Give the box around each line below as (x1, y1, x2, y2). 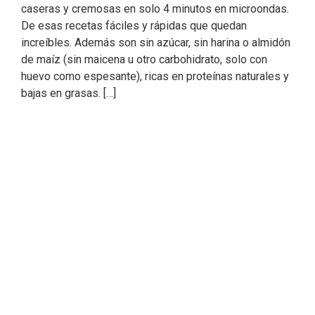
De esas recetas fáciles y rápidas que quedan (21, 19, 247, 32)
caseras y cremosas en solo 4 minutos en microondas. (21, 2, 289, 15)
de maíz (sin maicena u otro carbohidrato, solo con (21, 53, 267, 66)
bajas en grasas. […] (21, 86, 116, 100)
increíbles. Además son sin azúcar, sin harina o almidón (21, 36, 290, 49)
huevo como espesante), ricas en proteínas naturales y (21, 70, 289, 83)
